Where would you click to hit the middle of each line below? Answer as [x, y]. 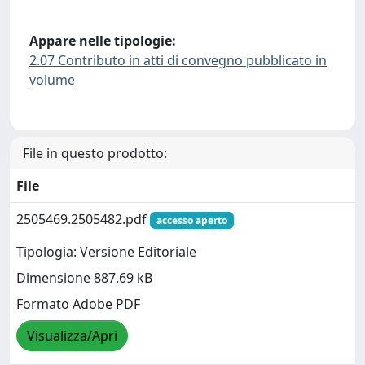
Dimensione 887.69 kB [84, 277]
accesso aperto [191, 220]
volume [52, 79]
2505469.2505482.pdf [83, 219]
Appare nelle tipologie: [103, 40]
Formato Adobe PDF [78, 303]
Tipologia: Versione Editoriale [106, 251]
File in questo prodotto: [95, 153]
